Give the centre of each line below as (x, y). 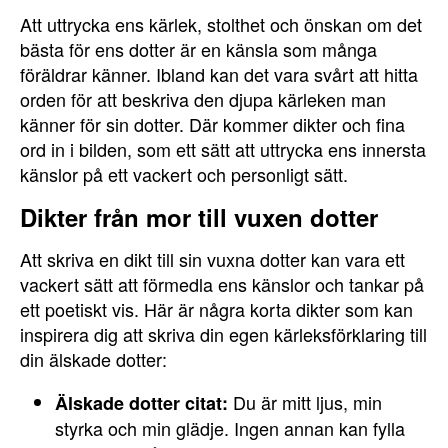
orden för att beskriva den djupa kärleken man (203, 99)
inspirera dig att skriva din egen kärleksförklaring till (223, 334)
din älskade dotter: (93, 359)
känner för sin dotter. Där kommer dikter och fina (212, 124)
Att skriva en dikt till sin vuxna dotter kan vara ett (212, 259)
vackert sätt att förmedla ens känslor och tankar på (222, 284)
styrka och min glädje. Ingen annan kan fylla (230, 428)
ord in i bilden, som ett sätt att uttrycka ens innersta (223, 149)
